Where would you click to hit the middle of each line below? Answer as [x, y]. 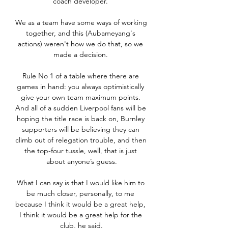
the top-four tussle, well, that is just [80, 151]
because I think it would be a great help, [80, 204]
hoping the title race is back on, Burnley [80, 119]
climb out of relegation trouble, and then [81, 140]
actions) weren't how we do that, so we [80, 44]
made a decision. [81, 55]
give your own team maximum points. [80, 97]
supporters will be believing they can [80, 130]
